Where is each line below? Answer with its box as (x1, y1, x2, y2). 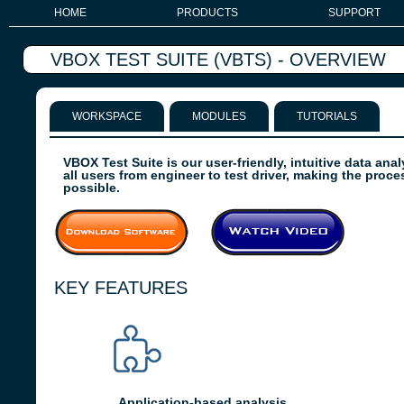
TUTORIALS (297, 110, 357, 123)
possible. (63, 180, 120, 195)
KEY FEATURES (54, 278, 188, 298)
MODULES (192, 110, 246, 123)
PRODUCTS (177, 6, 238, 19)
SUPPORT (328, 6, 381, 19)
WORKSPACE (72, 110, 142, 123)
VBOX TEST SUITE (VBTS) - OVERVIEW (50, 50, 386, 69)
